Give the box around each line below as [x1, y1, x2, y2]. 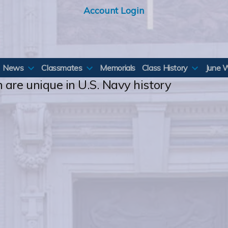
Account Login [83, 5, 145, 16]
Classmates [41, 63, 82, 73]
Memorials [100, 63, 136, 73]
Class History [141, 63, 188, 73]
